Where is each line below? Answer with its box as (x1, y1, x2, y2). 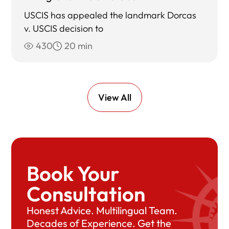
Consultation (27, 181, 146, 207)
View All (98, 91, 131, 104)
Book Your (27, 161, 120, 187)
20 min (64, 40, 93, 52)
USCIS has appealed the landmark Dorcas (24, 9, 197, 21)
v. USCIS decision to (24, 22, 104, 35)
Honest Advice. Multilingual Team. (27, 204, 178, 217)
